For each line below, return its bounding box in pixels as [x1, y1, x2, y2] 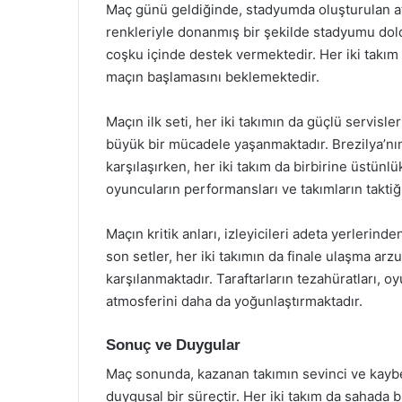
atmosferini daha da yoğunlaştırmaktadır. [106, 292, 363, 310]
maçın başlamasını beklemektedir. [106, 67, 319, 85]
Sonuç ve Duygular [106, 336, 240, 354]
